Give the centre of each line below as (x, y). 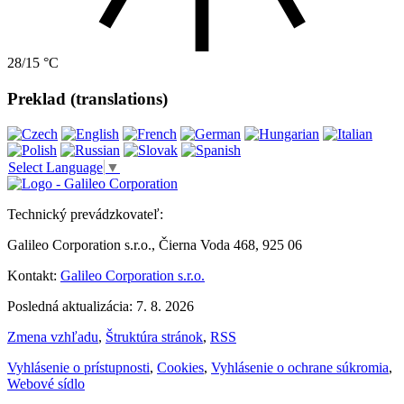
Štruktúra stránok (154, 336)
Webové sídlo (46, 383)
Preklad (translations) (87, 98)
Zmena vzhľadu (53, 336)
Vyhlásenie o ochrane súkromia (300, 367)
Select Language (55, 167)
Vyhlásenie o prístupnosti (78, 367)
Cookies (180, 367)
